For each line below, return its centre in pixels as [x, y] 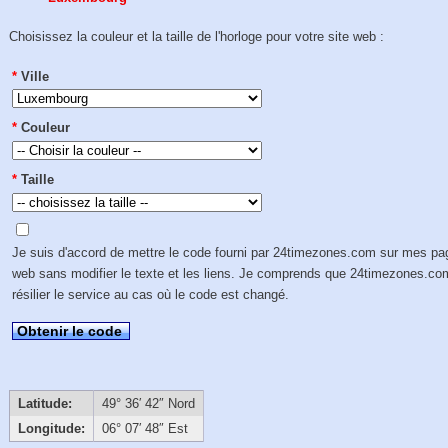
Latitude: [44, 403]
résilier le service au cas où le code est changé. [151, 295]
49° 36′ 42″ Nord [148, 403]
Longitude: [51, 428]
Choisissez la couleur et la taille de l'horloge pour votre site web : [197, 37]
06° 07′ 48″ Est [144, 428]
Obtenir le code [70, 330]
